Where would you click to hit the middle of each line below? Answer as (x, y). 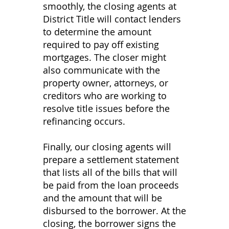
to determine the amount (97, 32)
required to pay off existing (101, 44)
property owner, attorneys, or (106, 83)
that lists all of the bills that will (110, 172)
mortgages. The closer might (105, 57)
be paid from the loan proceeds (111, 185)
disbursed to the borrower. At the (114, 211)
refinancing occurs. (85, 121)
